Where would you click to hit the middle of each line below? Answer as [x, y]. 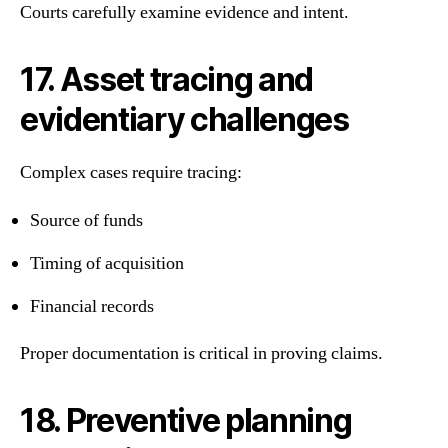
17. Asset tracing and [167, 80]
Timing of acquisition [107, 263]
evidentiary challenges [184, 120]
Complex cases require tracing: [131, 173]
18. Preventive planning [186, 421]
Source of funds [86, 220]
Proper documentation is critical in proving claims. [201, 354]
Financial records [92, 306]
